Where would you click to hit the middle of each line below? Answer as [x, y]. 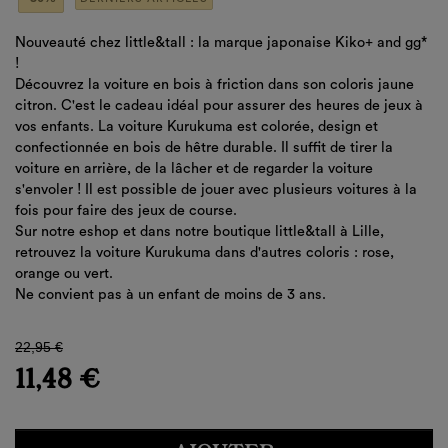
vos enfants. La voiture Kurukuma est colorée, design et [196, 127]
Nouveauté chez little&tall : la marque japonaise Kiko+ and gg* [221, 43]
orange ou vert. [66, 274]
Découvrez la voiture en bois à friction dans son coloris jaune [214, 85]
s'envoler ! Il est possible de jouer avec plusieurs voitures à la [216, 190]
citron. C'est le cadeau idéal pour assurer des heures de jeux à [219, 106]
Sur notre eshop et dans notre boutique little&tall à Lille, [199, 232]
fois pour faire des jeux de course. [128, 211]
